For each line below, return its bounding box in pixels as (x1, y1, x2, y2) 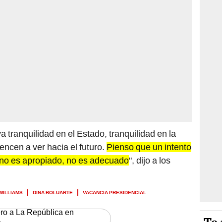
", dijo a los (129, 155, 170, 166)
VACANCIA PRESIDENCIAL (83, 187, 146, 196)
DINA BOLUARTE (33, 187, 73, 196)
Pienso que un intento (107, 141, 191, 152)
